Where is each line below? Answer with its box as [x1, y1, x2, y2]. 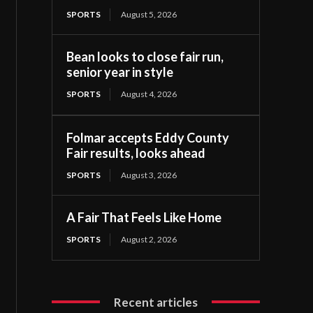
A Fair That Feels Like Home [66, 209, 222, 225]
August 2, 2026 [121, 233, 177, 245]
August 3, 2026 [121, 169, 177, 180]
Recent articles [114, 294, 198, 310]
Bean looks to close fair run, [66, 48, 224, 64]
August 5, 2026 [121, 8, 177, 20]
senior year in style [66, 64, 174, 80]
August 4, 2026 [121, 88, 177, 99]
